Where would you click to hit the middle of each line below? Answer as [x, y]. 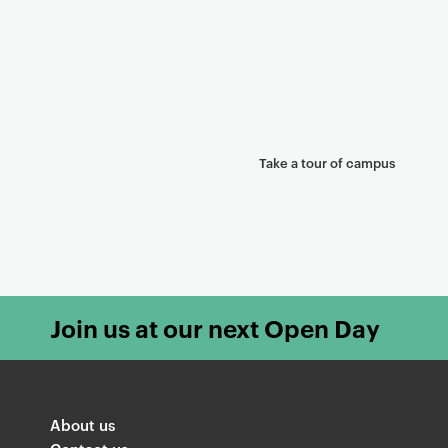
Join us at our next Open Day [215, 327]
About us [82, 424]
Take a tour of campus [327, 161]
